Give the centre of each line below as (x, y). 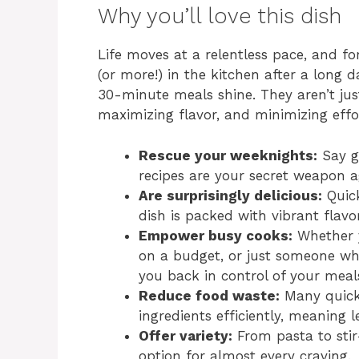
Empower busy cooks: (216, 235)
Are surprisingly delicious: (230, 195)
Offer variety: (186, 335)
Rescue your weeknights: (228, 155)
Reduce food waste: (209, 295)
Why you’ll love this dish (220, 16)
